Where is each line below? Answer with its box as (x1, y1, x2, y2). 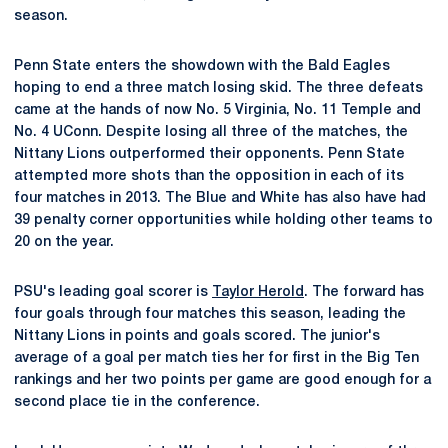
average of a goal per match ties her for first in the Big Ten (14, 352, 419, 365)
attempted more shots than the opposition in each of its (14, 170, 404, 183)
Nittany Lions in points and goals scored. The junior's (14, 330, 380, 343)
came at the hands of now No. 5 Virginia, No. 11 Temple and (14, 104, 421, 117)
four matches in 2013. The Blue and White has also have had (14, 192, 426, 205)
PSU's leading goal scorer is (14, 286, 212, 299)
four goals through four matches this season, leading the (14, 308, 406, 321)
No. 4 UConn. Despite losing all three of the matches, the (14, 126, 408, 139)
